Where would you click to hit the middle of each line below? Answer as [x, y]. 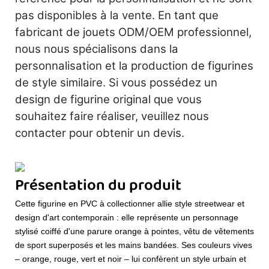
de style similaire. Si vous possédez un [116, 82]
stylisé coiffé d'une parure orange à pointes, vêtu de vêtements [134, 231]
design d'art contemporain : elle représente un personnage [127, 217]
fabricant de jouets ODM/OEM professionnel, [133, 32]
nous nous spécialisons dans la [97, 49]
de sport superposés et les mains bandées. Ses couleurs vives [134, 245]
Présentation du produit [98, 186]
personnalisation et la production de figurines [134, 65]
